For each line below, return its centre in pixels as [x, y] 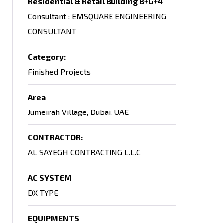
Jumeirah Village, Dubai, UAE [78, 112]
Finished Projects [59, 71]
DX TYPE [43, 192]
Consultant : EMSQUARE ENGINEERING [97, 16]
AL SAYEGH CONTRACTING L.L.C [84, 152]
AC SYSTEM [50, 177]
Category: [47, 56]
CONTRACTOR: [55, 137]
